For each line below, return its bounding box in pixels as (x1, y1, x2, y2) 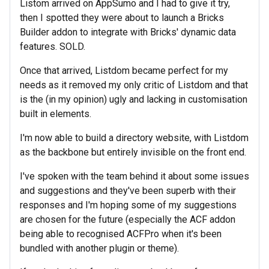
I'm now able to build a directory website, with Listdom (20, 132, 249, 144)
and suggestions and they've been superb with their (20, 185, 236, 197)
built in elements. (20, 108, 91, 120)
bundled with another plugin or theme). (20, 243, 179, 255)
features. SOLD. (20, 41, 85, 53)
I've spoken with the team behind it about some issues (20, 171, 249, 183)
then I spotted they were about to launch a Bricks (20, 12, 224, 24)
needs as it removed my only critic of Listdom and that (20, 79, 248, 91)
